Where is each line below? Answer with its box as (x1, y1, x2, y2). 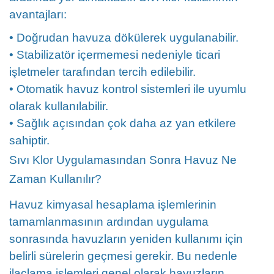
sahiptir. (9, 134, 50, 147)
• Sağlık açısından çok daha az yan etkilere (9, 117, 236, 130)
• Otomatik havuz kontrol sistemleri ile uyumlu (9, 83, 246, 95)
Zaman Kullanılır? (9, 172, 102, 185)
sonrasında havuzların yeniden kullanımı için (9, 232, 243, 245)
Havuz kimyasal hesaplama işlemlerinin (9, 198, 217, 211)
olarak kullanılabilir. (9, 100, 108, 113)
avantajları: (9, 8, 67, 21)
